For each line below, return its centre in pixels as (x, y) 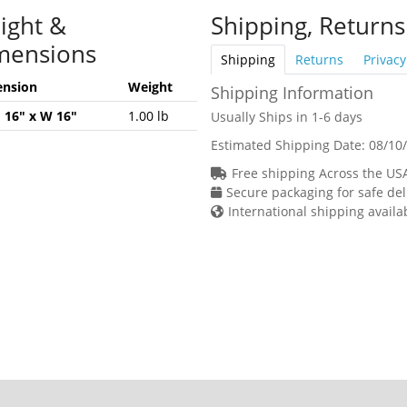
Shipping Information (292, 92)
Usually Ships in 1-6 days (286, 116)
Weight (150, 86)
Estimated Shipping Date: (289, 144)
